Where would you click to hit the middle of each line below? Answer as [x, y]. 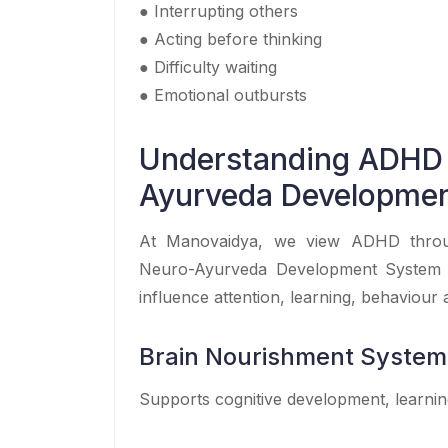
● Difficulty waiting [208, 66]
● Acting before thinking [230, 38]
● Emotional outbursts [223, 94]
